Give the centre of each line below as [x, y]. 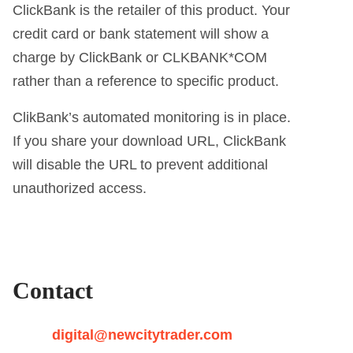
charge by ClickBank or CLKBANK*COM [140, 57]
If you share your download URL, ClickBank [150, 141]
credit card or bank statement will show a [141, 33]
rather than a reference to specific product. [146, 81]
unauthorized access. [80, 188]
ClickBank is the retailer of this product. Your [152, 10]
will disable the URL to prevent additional [141, 164]
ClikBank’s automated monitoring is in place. [152, 117]
